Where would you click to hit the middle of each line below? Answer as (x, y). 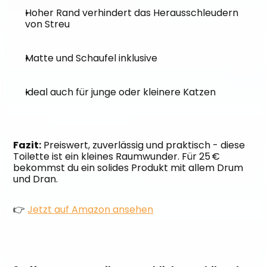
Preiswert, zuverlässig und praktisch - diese (143, 145)
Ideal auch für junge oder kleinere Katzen (121, 92)
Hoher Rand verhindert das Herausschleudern (132, 13)
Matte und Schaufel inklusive (91, 58)
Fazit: (27, 145)
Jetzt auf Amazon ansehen (91, 209)
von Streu (48, 24)
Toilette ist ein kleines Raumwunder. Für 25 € (117, 156)
